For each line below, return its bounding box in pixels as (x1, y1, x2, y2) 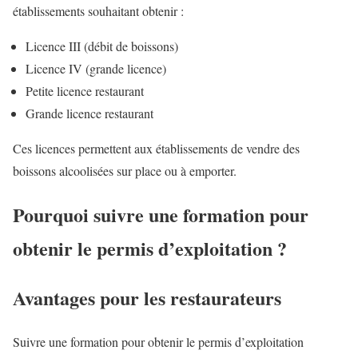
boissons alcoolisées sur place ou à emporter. (13, 162, 237, 180)
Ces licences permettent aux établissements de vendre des (13, 140, 300, 157)
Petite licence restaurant (26, 82, 144, 100)
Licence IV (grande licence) (26, 60, 166, 78)
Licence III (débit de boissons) (26, 38, 178, 55)
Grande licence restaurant (26, 105, 153, 122)
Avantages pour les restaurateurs (13, 283, 281, 312)
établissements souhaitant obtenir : (13, 2, 184, 20)
